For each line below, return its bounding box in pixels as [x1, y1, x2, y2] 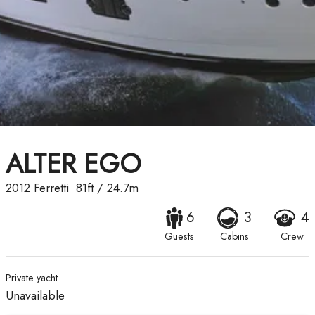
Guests [164, 229, 194, 244]
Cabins [220, 229, 249, 244]
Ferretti [34, 179, 69, 197]
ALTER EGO [6, 144, 141, 184]
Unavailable [6, 286, 65, 305]
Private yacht [6, 271, 58, 285]
